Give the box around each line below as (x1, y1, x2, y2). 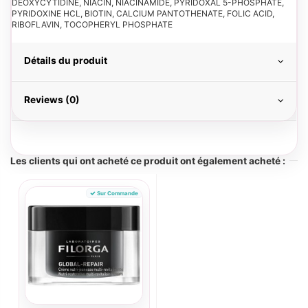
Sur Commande (96, 189, 139, 197)
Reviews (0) (24, 93, 80, 105)
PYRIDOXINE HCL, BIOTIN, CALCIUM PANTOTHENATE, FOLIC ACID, (12, 8, 274, 19)
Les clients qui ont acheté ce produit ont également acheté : (10, 155, 285, 166)
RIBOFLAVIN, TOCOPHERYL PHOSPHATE (12, 19, 173, 30)
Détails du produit (24, 54, 107, 66)
